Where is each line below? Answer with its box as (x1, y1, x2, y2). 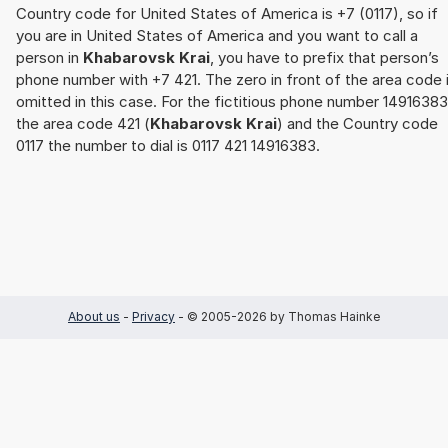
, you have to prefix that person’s (210, 48, 439, 68)
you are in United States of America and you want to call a (16, 26, 418, 46)
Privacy (132, 309, 175, 325)
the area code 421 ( (16, 114, 150, 134)
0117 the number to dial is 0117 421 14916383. (16, 136, 320, 156)
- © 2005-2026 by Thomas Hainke (175, 309, 380, 325)
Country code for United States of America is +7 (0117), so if (16, 4, 438, 24)
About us (68, 309, 120, 325)
